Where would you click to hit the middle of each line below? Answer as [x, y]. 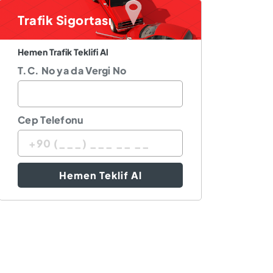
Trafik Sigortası [65, 20]
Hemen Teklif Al [100, 175]
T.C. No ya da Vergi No [72, 70]
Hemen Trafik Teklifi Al [63, 52]
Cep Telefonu [51, 120]
